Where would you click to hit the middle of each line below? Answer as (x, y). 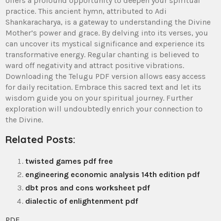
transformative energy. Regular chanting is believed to (103, 55)
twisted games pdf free (69, 161)
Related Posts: (41, 140)
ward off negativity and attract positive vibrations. (95, 66)
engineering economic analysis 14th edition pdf (113, 175)
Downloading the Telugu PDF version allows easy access (106, 76)
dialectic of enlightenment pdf (82, 201)
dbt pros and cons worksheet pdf (88, 188)
